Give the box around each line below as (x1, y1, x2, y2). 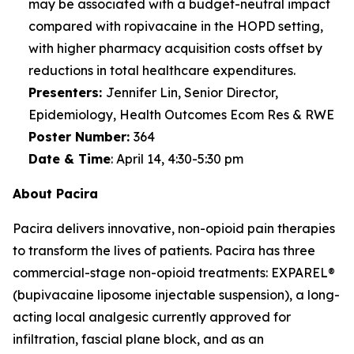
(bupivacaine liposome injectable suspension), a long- (13, 287, 340, 303)
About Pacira (13, 186, 98, 201)
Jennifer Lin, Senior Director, (106, 85, 278, 100)
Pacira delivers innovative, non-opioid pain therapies (13, 220, 335, 236)
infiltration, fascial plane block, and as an (13, 331, 264, 347)
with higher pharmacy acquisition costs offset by (28, 40, 322, 56)
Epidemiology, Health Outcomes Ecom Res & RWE (28, 107, 334, 122)
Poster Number (28, 129, 126, 145)
